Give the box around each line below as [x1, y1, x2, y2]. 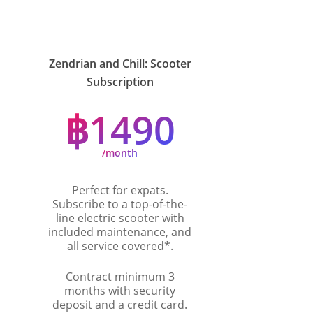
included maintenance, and [48, 224, 192, 240]
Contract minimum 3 [65, 268, 175, 284]
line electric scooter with [55, 210, 184, 226]
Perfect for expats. [71, 182, 168, 198]
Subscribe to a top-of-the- [52, 196, 188, 212]
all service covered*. [66, 238, 173, 254]
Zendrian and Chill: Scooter [48, 55, 191, 71]
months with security [64, 282, 176, 298]
